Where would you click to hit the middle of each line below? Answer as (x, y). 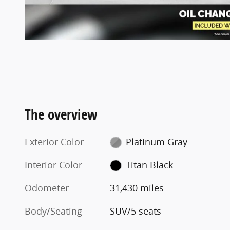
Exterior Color (54, 141)
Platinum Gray (156, 141)
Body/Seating (53, 211)
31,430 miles (137, 188)
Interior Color (53, 165)
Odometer (47, 188)
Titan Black (149, 165)
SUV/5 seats (136, 211)
